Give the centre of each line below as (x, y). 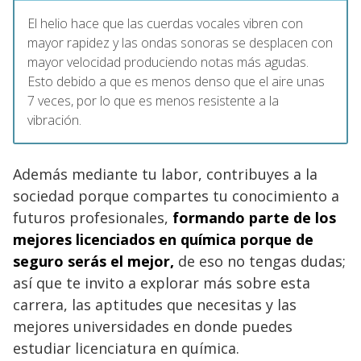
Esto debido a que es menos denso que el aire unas (176, 81)
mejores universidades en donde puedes (153, 326)
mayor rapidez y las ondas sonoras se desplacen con (180, 42)
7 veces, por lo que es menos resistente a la (153, 100)
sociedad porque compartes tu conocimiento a (176, 195)
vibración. (54, 120)
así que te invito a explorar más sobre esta (162, 282)
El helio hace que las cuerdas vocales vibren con (165, 23)
